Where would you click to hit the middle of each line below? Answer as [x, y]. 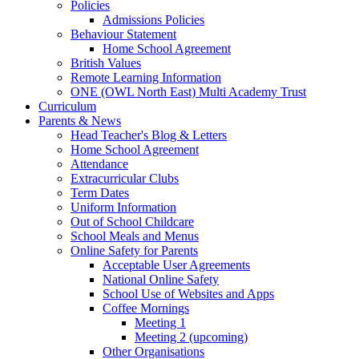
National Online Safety [161, 279]
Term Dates [100, 192]
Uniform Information [123, 207]
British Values [106, 63]
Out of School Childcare [132, 221]
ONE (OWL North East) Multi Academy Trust [188, 91]
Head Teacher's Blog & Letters [149, 135]
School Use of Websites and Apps [188, 293]
